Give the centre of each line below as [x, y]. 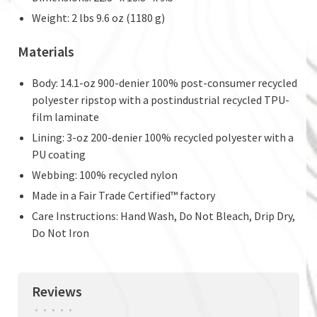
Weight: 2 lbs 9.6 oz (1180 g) [98, 17]
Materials [46, 51]
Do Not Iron [60, 232]
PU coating [59, 154]
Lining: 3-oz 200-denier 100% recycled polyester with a [163, 137]
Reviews [57, 291]
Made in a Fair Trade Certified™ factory [123, 195]
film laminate [65, 116]
